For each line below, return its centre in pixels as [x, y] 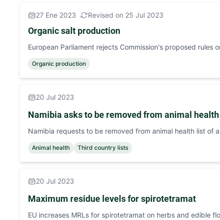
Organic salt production [74, 31]
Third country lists [103, 148]
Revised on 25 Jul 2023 [126, 15]
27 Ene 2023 [56, 15]
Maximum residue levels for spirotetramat [112, 199]
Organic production [59, 64]
